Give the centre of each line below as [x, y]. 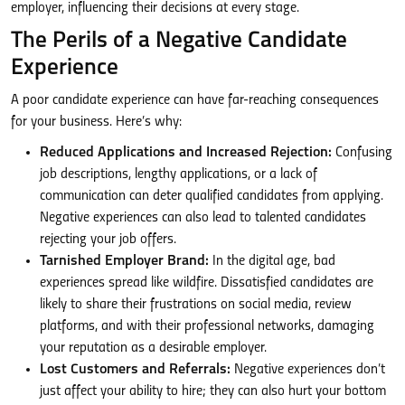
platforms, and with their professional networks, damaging [207, 326]
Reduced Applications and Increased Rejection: [186, 152]
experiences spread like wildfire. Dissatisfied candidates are [207, 283]
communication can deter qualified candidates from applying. [212, 196]
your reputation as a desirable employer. [153, 348]
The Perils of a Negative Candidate [179, 41]
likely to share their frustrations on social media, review [196, 304]
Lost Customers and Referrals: [135, 369]
